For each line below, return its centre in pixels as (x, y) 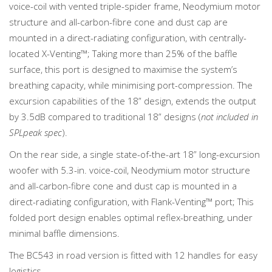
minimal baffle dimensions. (64, 233)
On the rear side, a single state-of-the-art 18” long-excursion (134, 154)
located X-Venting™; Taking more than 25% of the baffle (123, 53)
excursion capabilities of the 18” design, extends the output (133, 101)
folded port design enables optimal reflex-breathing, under (131, 217)
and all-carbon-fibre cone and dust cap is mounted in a (123, 186)
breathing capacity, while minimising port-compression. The (131, 85)
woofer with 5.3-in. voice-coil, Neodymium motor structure (130, 170)
